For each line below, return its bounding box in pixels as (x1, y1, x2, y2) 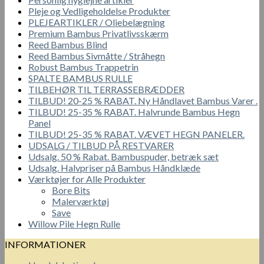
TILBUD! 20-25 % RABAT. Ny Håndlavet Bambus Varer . (28, 95, 258, 107)
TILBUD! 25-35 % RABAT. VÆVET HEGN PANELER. (28, 128, 245, 140)
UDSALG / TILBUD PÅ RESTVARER (28, 140, 174, 151)
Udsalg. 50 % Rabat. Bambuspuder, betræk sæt (28, 151, 219, 163)
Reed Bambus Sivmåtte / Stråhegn (28, 50, 165, 62)
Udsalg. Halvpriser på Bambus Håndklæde (28, 162, 200, 174)
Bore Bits (52, 184, 90, 196)
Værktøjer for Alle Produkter (28, 173, 146, 185)
